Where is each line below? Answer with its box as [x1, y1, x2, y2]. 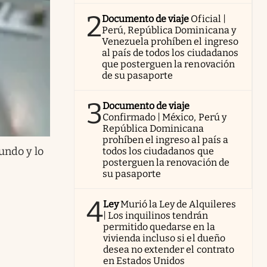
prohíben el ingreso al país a [103, 133, 228, 145]
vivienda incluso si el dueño [103, 232, 225, 244]
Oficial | [191, 13, 226, 24]
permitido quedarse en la [103, 221, 215, 232]
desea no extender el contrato [103, 243, 234, 255]
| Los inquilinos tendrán [103, 209, 208, 221]
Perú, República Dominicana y [102, 24, 236, 36]
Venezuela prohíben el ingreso [102, 35, 238, 47]
